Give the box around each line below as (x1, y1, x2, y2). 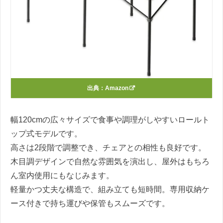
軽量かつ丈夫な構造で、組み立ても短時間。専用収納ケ (10, 185, 210, 194)
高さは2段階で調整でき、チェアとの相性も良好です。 (10, 143, 206, 152)
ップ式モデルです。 (10, 129, 82, 138)
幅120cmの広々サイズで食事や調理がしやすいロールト (10, 115, 210, 124)
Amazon (105, 85, 128, 92)
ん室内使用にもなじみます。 (10, 171, 114, 180)
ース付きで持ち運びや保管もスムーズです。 (10, 199, 170, 208)
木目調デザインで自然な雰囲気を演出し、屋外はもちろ (10, 157, 210, 166)
